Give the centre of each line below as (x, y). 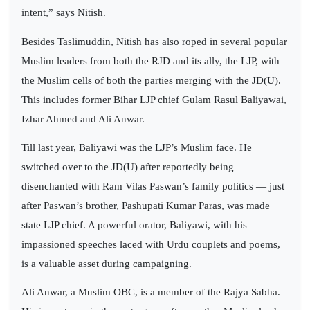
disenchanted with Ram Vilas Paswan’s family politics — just (153, 186)
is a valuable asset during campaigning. (107, 263)
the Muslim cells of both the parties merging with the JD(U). (151, 80)
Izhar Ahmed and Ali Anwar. (83, 119)
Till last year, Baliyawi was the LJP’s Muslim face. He (137, 147)
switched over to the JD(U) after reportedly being (128, 166)
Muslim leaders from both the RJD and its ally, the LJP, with (151, 61)
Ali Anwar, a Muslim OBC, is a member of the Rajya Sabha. (151, 292)
